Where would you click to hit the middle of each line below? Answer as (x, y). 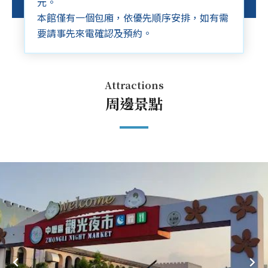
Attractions (134, 85)
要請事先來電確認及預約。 (95, 33)
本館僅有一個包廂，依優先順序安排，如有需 (133, 17)
